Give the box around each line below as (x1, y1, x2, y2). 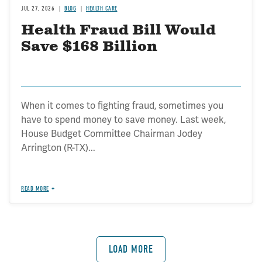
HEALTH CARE (86, 4, 118, 12)
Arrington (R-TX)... (21, 142, 95, 154)
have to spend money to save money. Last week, (21, 113, 226, 126)
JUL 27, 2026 (21, 4, 54, 12)
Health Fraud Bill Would (21, 20, 216, 40)
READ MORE (21, 184, 49, 192)
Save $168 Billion (21, 37, 157, 56)
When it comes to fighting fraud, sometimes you (21, 99, 223, 112)
